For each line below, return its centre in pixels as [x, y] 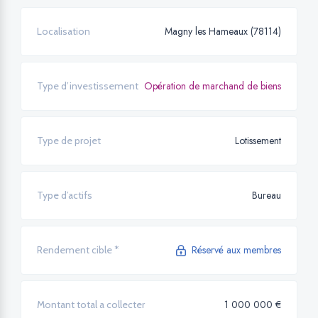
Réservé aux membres [236, 250]
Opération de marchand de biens [213, 86]
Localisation [64, 32]
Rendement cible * [78, 250]
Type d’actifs [65, 196]
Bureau [267, 196]
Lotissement [258, 141]
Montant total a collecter [91, 305]
